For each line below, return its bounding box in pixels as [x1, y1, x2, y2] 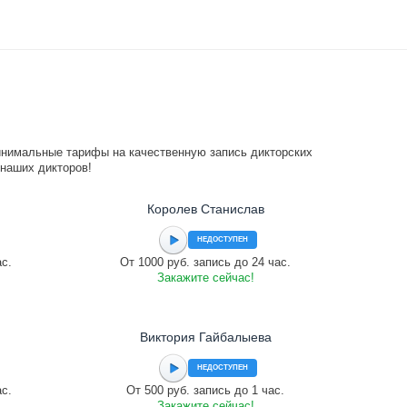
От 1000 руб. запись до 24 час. [120, 255, 291, 269]
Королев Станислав [146, 202, 264, 216]
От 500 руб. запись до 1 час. [126, 383, 284, 397]
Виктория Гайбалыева [139, 330, 272, 344]
